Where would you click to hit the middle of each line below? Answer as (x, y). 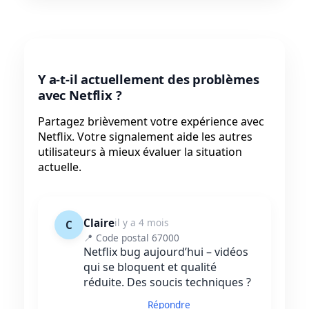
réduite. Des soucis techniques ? (167, 282)
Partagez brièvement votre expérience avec (151, 122)
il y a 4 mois (142, 223)
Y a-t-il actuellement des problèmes (149, 79)
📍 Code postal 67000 (131, 238)
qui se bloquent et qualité (150, 267)
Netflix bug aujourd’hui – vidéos (166, 252)
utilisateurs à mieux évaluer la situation (140, 152)
